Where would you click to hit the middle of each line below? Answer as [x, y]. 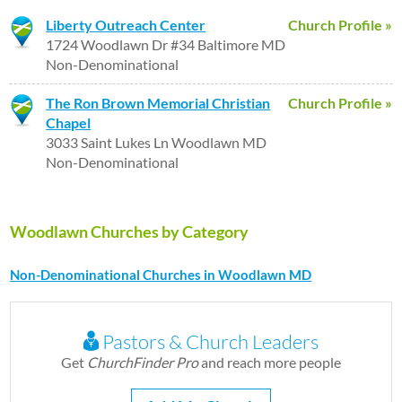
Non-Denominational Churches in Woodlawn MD [161, 275]
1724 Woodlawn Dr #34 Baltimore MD [166, 44]
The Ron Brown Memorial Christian [158, 103]
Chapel [69, 122]
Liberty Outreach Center [126, 25]
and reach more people [270, 362]
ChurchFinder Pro [143, 362]
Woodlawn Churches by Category [130, 232]
